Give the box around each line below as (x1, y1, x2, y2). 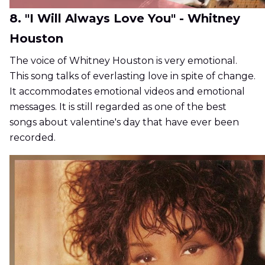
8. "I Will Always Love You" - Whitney (9, 11, 240, 26)
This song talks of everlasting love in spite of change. (9, 70, 256, 82)
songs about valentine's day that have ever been (9, 117, 239, 128)
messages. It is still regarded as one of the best (9, 101, 227, 113)
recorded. (9, 132, 56, 144)
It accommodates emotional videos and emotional (9, 86, 245, 98)
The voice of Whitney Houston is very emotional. (9, 55, 237, 67)
